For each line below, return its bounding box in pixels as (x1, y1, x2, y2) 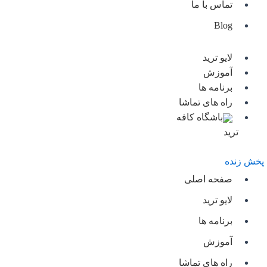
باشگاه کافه (176, 112, 223, 122)
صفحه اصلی (184, 174, 232, 184)
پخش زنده (225, 156, 264, 166)
